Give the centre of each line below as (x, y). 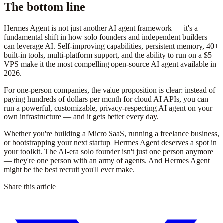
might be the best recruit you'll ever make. (69, 170)
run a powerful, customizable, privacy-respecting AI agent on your (108, 108)
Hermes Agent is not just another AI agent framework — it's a (101, 28)
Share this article (30, 187)
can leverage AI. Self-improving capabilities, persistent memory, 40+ (111, 46)
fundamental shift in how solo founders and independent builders (106, 37)
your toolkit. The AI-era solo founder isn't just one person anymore (109, 152)
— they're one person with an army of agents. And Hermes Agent (107, 161)
